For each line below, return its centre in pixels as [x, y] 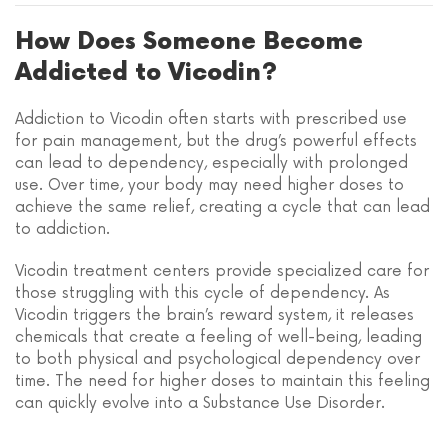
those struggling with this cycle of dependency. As [202, 293]
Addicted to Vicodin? [146, 73]
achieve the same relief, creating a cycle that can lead [222, 207]
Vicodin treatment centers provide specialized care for [222, 271]
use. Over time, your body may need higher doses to [209, 185]
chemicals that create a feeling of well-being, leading [218, 337]
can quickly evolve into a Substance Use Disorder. [200, 403]
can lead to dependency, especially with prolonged [211, 163]
